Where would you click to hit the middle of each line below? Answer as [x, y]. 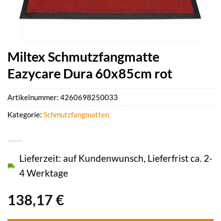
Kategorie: [25, 115]
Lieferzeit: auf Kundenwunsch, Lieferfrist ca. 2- [116, 158]
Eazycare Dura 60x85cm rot [90, 73]
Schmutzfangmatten [76, 115]
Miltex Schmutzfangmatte [83, 56]
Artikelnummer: [34, 97]
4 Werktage [44, 173]
